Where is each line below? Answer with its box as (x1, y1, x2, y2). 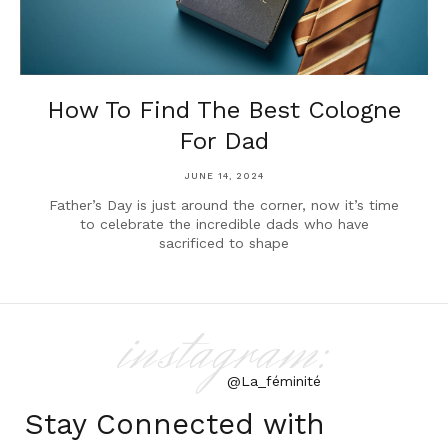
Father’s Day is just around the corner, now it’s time (49, 197, 399, 214)
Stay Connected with (25, 407, 325, 442)
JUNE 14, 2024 (184, 171, 264, 182)
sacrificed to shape (159, 235, 289, 252)
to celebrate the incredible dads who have (79, 216, 369, 233)
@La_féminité (227, 373, 321, 390)
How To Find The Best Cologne (47, 96, 401, 125)
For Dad (179, 127, 269, 156)
